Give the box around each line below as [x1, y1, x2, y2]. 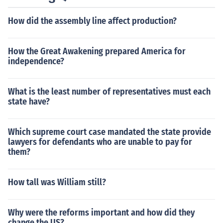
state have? [8, 96, 50, 107]
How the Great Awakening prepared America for [8, 46, 186, 57]
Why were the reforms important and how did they [8, 207, 195, 218]
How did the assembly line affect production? [8, 15, 177, 26]
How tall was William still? [8, 177, 106, 188]
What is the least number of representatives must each [8, 86, 211, 97]
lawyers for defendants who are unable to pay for [8, 136, 192, 147]
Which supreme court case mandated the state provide [8, 126, 211, 137]
